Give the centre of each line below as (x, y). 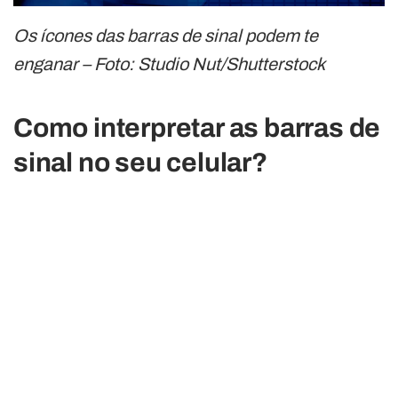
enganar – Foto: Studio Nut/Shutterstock (169, 64)
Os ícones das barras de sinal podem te (166, 36)
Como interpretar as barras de (197, 128)
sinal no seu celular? (140, 163)
